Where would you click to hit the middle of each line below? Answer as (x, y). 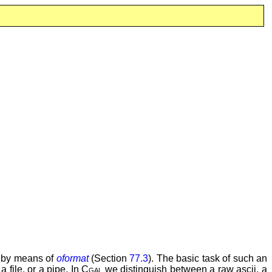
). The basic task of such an (208, 258)
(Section (109, 258)
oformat (72, 258)
